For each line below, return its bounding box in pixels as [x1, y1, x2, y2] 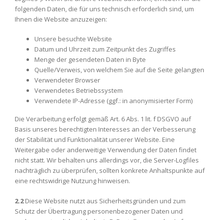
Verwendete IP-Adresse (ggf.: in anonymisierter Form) [34, 96, 192, 105]
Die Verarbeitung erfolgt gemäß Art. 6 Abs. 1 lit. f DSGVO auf [15, 114, 191, 123]
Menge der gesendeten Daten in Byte [34, 55, 146, 64]
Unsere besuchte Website [34, 34, 112, 43]
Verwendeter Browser [34, 76, 100, 84]
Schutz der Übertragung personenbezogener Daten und [15, 206, 183, 216]
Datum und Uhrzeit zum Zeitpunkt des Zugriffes [34, 45, 176, 54]
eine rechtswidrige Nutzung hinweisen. [15, 176, 130, 185]
